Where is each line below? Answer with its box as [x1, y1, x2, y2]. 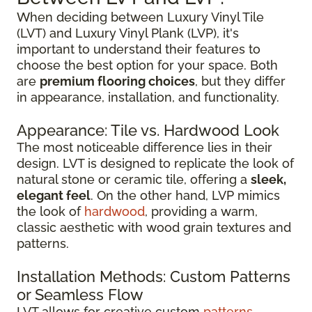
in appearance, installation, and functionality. [17, 90, 279, 104]
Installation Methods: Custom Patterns [17, 267, 290, 286]
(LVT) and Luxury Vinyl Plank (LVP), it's [17, 26, 239, 40]
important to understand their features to [17, 42, 260, 56]
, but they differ [195, 74, 286, 88]
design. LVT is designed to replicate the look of [17, 156, 294, 171]
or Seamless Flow [17, 286, 143, 304]
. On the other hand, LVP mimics [91, 188, 280, 203]
